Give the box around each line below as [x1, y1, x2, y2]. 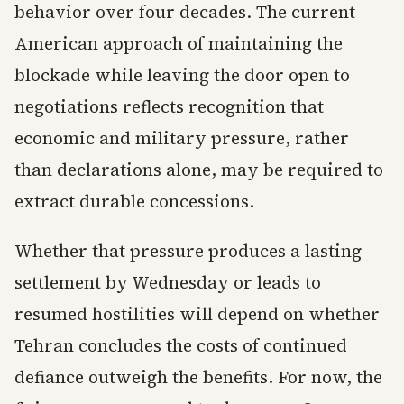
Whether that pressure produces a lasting [14, 239, 362, 262]
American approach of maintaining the [14, 32, 343, 55]
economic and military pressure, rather [14, 126, 349, 150]
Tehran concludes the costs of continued [14, 334, 347, 357]
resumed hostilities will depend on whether [14, 302, 380, 326]
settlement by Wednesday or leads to [14, 271, 321, 294]
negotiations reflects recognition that [14, 95, 324, 118]
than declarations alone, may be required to [14, 158, 383, 181]
